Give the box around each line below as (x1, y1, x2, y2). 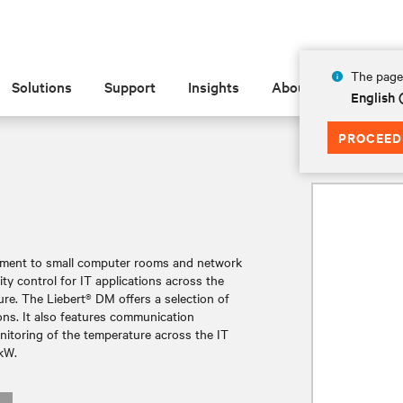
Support (104, 76, 157, 96)
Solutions (12, 76, 73, 96)
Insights (188, 76, 240, 96)
